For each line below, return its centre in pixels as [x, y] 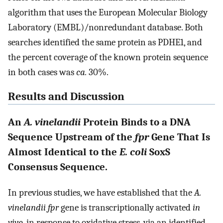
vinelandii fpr [33, 207]
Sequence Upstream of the [71, 137]
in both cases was [42, 72]
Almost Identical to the [64, 152]
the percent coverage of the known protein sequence [108, 57]
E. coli [133, 152]
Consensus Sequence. [58, 167]
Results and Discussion [66, 97]
